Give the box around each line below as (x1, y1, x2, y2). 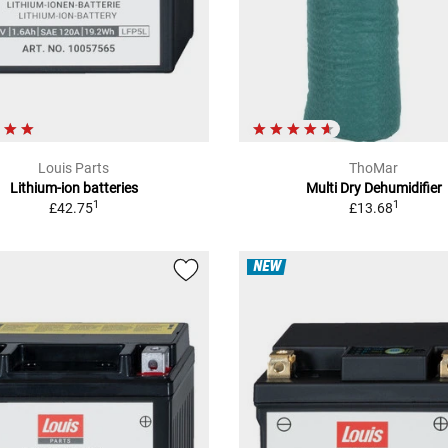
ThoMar (349, 159, 399, 176)
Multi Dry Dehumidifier (305, 179, 442, 196)
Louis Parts (38, 159, 110, 176)
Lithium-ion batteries (9, 179, 138, 196)
